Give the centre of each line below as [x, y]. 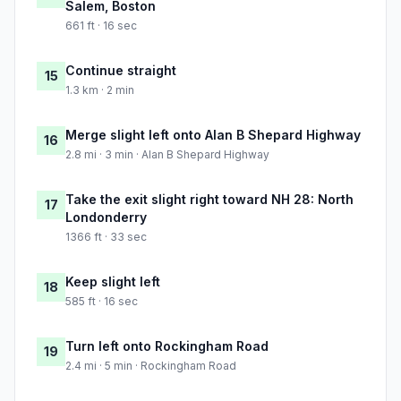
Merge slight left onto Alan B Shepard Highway [213, 135]
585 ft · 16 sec [102, 302]
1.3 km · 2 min [100, 90]
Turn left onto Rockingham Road [167, 346]
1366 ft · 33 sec [106, 237]
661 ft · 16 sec [101, 26]
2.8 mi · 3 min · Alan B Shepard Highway [167, 155]
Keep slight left [113, 282]
